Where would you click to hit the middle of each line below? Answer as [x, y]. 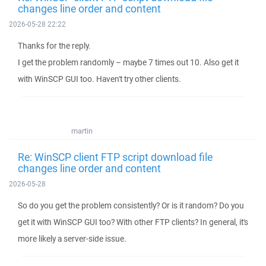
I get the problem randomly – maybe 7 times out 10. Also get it [128, 62]
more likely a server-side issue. [72, 239]
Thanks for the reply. [54, 46]
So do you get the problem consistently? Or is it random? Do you [131, 205]
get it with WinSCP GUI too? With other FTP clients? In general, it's [133, 222]
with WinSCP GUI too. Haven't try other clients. [99, 79]
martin [82, 131]
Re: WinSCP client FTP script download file [115, 157]
